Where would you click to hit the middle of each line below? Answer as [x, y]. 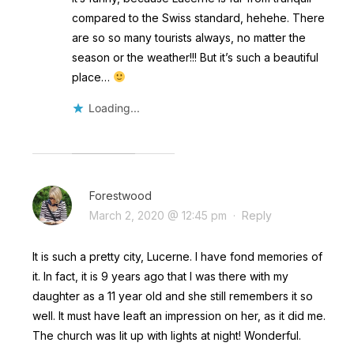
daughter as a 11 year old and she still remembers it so [172, 296]
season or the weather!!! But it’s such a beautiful [195, 57]
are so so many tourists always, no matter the [188, 37]
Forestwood [120, 195]
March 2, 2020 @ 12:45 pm [158, 215]
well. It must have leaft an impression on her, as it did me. [179, 315]
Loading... [114, 107]
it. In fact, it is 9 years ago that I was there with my [160, 276]
